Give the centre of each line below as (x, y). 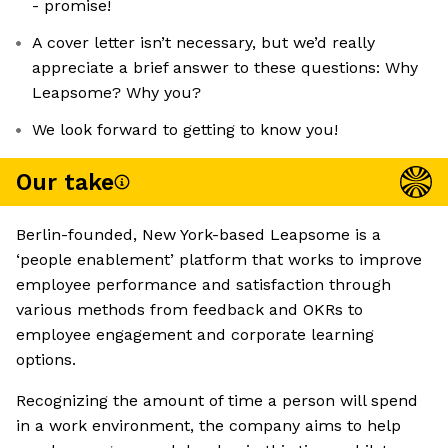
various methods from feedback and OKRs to (189, 310)
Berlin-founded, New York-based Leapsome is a (198, 235)
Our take (65, 182)
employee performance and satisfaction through (203, 285)
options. (46, 360)
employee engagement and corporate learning (195, 335)
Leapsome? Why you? (116, 93)
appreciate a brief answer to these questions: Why (225, 68)
